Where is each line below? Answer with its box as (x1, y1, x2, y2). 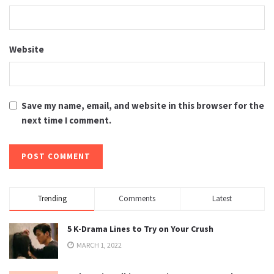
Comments (119, 193, 156, 204)
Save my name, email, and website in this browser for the (21, 99, 264, 111)
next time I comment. (21, 114, 111, 126)
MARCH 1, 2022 (75, 240, 122, 250)
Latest (212, 193, 232, 204)
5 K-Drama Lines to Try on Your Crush (67, 223, 213, 235)
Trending (37, 193, 67, 204)
